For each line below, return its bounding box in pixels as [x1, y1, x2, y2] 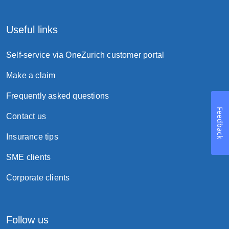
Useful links [6, 24, 58, 35]
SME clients [6, 153, 51, 162]
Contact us [6, 112, 46, 121]
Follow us [6, 214, 49, 225]
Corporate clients [6, 173, 70, 182]
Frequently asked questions [6, 91, 109, 100]
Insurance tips [6, 132, 58, 141]
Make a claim [6, 71, 56, 80]
